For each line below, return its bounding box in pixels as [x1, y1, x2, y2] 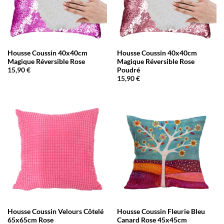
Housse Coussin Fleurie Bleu [116, 207, 205, 215]
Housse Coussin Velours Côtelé [7, 207, 103, 215]
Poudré [116, 65, 140, 74]
